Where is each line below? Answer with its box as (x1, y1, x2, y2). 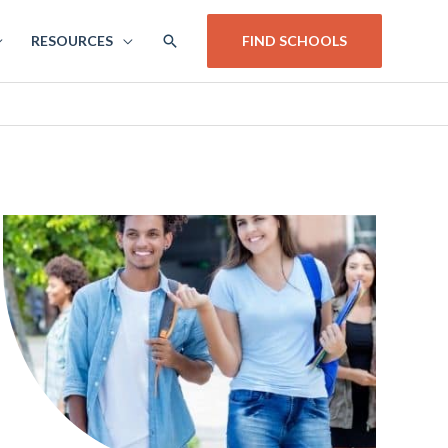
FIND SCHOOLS (242, 31, 347, 49)
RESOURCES (31, 31, 113, 49)
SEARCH (160, 28, 229, 51)
